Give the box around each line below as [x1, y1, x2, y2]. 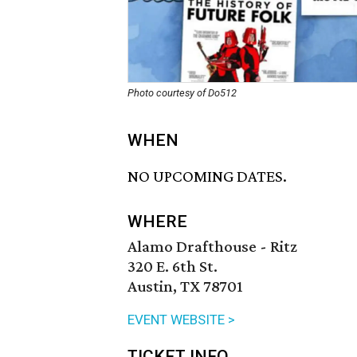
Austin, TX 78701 [127, 277, 243, 296]
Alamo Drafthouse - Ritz [127, 237, 297, 257]
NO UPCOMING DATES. [127, 167, 287, 186]
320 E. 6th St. [127, 257, 218, 277]
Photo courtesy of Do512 [127, 87, 237, 99]
